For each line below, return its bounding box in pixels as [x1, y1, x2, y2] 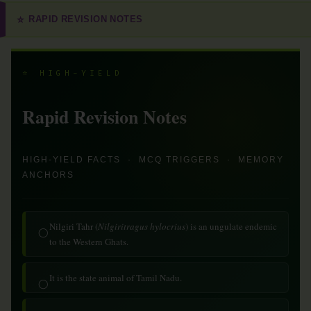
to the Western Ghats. [49, 235, 128, 248]
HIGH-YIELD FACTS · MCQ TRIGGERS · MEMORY [22, 155, 284, 165]
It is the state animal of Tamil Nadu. [49, 271, 182, 284]
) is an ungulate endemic [185, 220, 277, 233]
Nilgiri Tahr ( [49, 220, 98, 233]
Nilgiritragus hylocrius [98, 220, 185, 233]
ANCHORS [22, 170, 74, 180]
